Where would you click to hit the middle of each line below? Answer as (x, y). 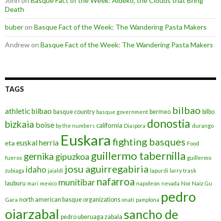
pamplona (147, 200)
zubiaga (15, 171)
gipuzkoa (72, 157)
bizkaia (19, 124)
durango (203, 126)
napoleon (148, 184)
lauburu (15, 184)
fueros (14, 158)
